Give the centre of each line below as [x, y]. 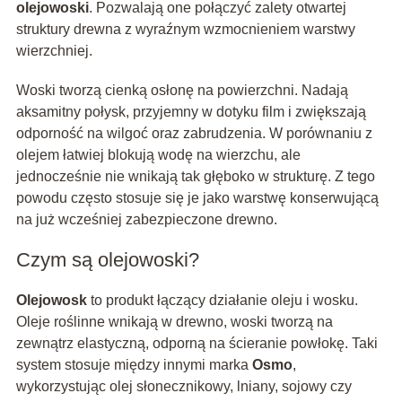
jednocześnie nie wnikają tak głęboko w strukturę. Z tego [195, 177]
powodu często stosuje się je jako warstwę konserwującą [197, 198]
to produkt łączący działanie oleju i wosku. [222, 301]
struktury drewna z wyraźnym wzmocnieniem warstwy [185, 30]
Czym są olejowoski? [107, 260]
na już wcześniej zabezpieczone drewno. [146, 220]
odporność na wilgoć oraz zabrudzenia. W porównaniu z [194, 134]
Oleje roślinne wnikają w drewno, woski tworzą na [174, 322]
